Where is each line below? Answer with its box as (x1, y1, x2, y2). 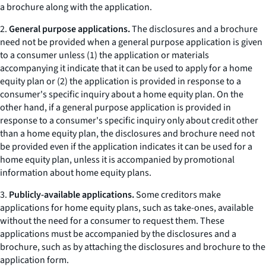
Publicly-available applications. (9, 188, 134, 201)
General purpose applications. (9, 23, 130, 36)
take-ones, (174, 201, 216, 214)
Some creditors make (134, 188, 221, 201)
